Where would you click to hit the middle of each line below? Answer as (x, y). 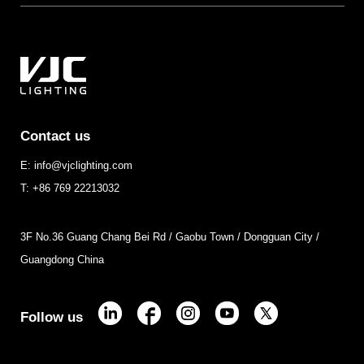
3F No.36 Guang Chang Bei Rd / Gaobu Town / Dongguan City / (169, 236)
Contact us (55, 136)
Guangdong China (62, 259)
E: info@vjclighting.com (76, 165)
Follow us (51, 317)
